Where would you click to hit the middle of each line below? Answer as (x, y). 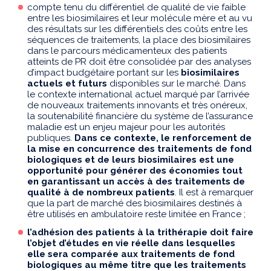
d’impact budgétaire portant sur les (104, 72)
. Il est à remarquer (214, 192)
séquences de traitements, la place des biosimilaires (139, 40)
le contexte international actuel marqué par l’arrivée (138, 94)
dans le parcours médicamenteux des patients (127, 51)
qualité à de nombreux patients (101, 192)
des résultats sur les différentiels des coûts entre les (137, 29)
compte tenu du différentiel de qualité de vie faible (136, 7)
